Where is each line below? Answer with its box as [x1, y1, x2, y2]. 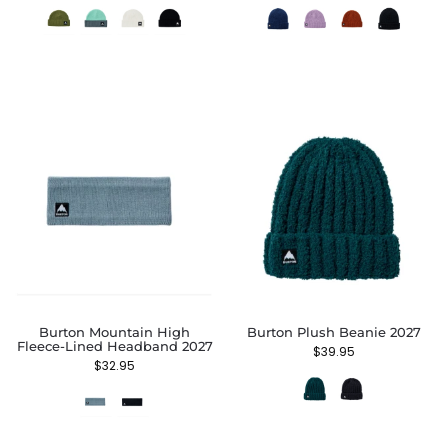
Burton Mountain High [39, 324, 190, 340]
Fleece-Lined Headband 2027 [16, 338, 213, 354]
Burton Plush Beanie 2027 [246, 324, 421, 340]
